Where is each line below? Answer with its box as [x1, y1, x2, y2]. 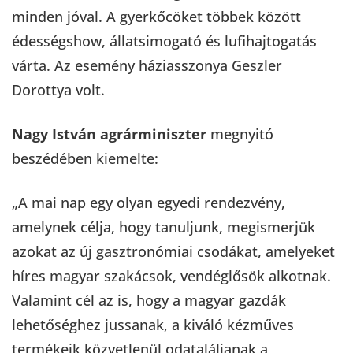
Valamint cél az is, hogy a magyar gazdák [12, 290, 286, 310]
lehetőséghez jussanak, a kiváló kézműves [12, 314, 294, 334]
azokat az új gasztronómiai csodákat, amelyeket [12, 241, 335, 261]
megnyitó [206, 124, 273, 143]
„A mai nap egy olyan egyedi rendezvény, [12, 192, 285, 212]
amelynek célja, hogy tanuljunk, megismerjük [12, 217, 315, 236]
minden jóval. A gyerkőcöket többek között [12, 6, 301, 26]
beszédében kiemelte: [12, 148, 158, 168]
